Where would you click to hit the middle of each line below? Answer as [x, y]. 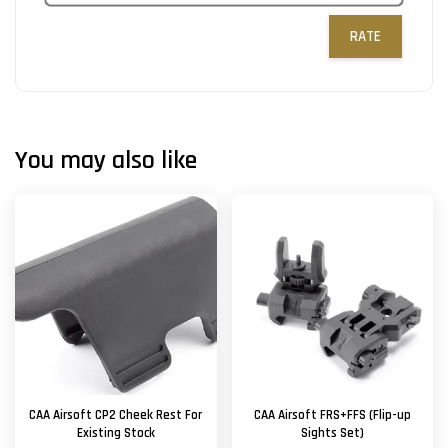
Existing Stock [115, 433]
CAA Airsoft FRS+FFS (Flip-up [332, 415]
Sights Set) [332, 433]
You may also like [106, 160]
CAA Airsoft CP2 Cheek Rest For [116, 415]
